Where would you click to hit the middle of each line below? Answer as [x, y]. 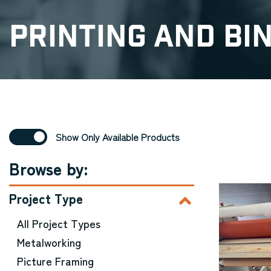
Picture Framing [55, 261]
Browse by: [48, 168]
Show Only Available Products [117, 137]
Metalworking [49, 242]
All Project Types [59, 223]
